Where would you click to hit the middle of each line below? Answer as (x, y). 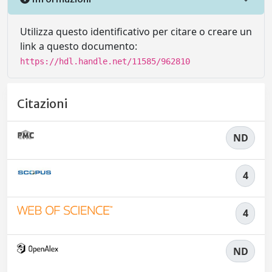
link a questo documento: (79, 46)
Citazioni (42, 104)
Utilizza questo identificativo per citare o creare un (136, 32)
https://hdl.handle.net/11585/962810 (105, 61)
